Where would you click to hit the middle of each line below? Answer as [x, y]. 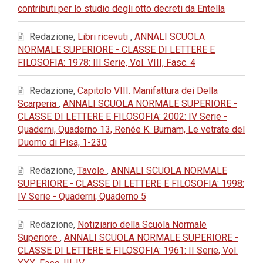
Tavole [92, 171]
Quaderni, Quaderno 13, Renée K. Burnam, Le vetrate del [131, 129]
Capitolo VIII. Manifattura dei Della [148, 91]
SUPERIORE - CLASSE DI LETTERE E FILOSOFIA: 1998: [131, 183]
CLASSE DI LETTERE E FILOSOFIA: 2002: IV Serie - [122, 117]
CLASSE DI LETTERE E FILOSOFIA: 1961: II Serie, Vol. [128, 250]
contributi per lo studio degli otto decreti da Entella [121, 9]
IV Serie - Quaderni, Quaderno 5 [82, 196]
